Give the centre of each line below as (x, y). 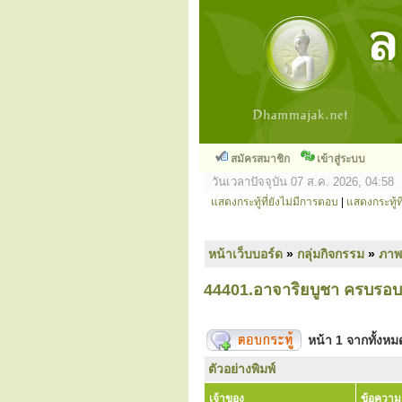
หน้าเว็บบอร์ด (245, 254)
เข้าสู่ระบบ (341, 159)
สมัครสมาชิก (260, 159)
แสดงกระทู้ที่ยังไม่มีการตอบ (275, 202)
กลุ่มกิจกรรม (331, 254)
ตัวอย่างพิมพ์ (242, 369)
